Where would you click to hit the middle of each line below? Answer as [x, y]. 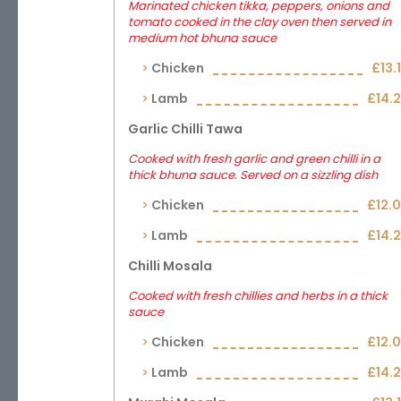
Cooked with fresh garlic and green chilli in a [254, 159]
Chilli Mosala [170, 266]
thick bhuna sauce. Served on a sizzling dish [253, 175]
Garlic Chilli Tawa [185, 129]
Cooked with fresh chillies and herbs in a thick [258, 296]
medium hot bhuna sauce [202, 38]
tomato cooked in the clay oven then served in [260, 22]
